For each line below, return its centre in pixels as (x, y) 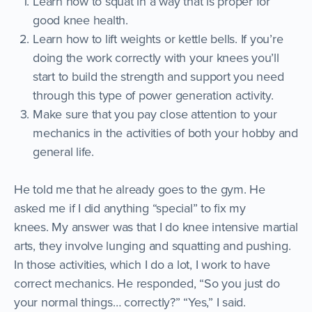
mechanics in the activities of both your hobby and (166, 132)
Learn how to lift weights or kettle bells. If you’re (158, 38)
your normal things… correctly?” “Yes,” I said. (130, 302)
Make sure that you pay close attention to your (155, 114)
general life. (63, 151)
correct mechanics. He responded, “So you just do (147, 283)
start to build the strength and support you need (158, 76)
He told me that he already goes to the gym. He (140, 189)
